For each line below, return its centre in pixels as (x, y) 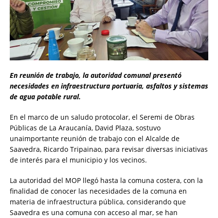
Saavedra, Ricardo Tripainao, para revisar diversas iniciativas (109, 149)
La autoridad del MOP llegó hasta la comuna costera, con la (106, 181)
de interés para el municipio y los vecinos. (78, 160)
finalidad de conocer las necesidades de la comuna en (98, 191)
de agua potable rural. (45, 97)
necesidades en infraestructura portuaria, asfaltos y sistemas (109, 86)
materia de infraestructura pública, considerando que (98, 202)
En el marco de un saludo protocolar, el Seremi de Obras (102, 117)
